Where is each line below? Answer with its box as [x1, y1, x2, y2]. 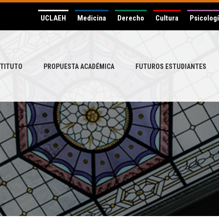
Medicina [77, 14, 106, 22]
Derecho [117, 14, 144, 22]
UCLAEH [41, 14, 66, 22]
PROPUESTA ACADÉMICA [44, 63, 114, 70]
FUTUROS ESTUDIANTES [135, 63, 206, 70]
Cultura [155, 14, 178, 22]
